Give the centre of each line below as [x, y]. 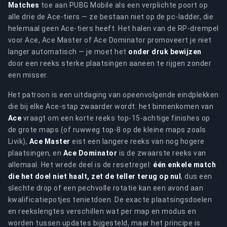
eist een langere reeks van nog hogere [137, 141]
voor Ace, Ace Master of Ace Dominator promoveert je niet [110, 40]
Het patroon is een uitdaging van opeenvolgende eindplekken [113, 95]
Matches [24, 5]
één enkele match [185, 165]
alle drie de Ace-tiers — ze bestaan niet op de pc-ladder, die [111, 17]
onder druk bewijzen [165, 52]
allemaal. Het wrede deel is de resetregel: [81, 165]
